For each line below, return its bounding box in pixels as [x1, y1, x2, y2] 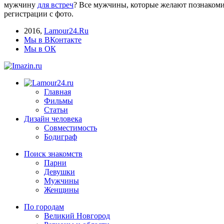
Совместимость [44, 123, 97, 132]
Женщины [44, 185, 79, 194]
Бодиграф [44, 132, 77, 141]
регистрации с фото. [4, 9, 73, 18]
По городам [24, 202, 64, 211]
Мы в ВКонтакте [24, 35, 81, 44]
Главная [44, 87, 71, 96]
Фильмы [44, 96, 73, 105]
